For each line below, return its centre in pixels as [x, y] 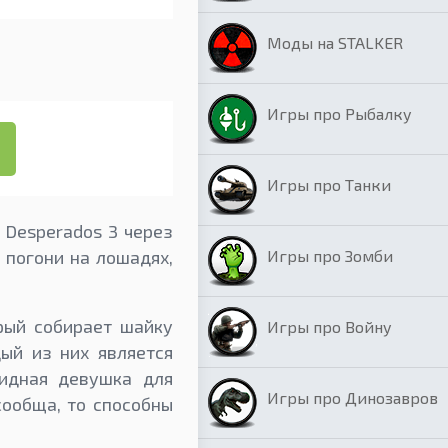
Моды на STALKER [335, 42]
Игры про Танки [329, 184]
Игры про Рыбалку [339, 113]
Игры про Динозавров [352, 397]
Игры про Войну [329, 326]
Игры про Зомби [330, 255]
